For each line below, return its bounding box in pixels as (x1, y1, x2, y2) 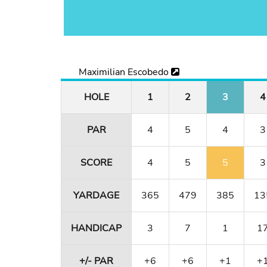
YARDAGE (73, 189, 119, 203)
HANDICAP (71, 222, 122, 235)
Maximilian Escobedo (79, 66, 171, 79)
